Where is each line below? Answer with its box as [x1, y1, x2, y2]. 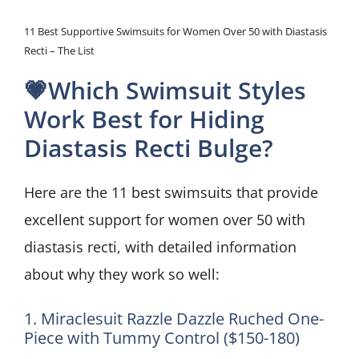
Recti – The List [24, 43, 95, 58]
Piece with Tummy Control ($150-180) [24, 327, 300, 349]
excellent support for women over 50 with [24, 210, 305, 230]
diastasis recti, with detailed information [24, 237, 296, 257]
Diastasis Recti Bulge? [24, 131, 273, 165]
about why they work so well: [24, 264, 220, 284]
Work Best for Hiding [24, 103, 264, 136]
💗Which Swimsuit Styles [24, 74, 306, 107]
